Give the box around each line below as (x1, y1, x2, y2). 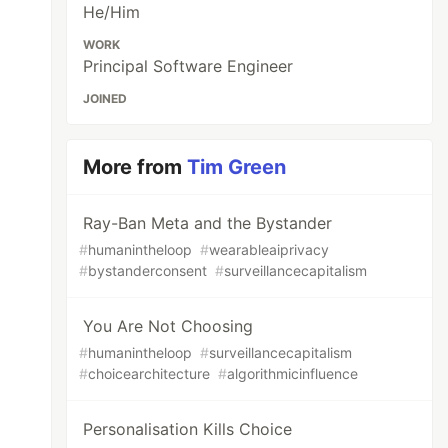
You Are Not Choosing (83, 316, 254, 336)
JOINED (83, 91, 128, 106)
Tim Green (187, 155, 287, 179)
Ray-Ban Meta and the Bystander (83, 213, 333, 233)
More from (83, 155, 188, 179)
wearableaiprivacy (209, 241, 330, 258)
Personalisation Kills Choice (83, 419, 293, 439)
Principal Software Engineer (83, 56, 294, 76)
